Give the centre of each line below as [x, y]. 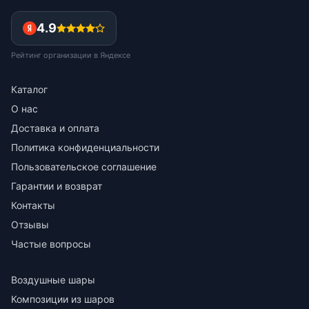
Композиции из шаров [63, 299]
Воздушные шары [53, 280]
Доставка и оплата [55, 128]
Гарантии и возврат [57, 186]
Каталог [29, 89]
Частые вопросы [51, 244]
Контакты [33, 205]
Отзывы [30, 225]
